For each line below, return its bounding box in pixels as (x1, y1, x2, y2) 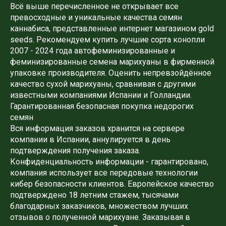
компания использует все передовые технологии (10, 167, 198, 178)
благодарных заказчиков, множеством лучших (10, 201, 188, 211)
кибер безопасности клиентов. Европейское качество (10, 179, 214, 189)
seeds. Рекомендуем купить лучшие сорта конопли (10, 34, 205, 44)
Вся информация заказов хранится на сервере (10, 123, 185, 133)
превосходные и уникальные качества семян (10, 12, 182, 22)
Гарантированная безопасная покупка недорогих (10, 101, 194, 111)
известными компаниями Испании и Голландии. (10, 90, 192, 100)
